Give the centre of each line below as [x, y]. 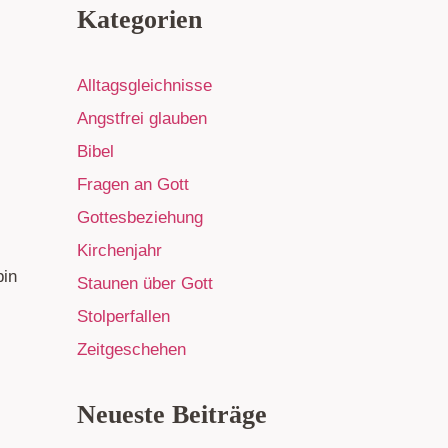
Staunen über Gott [145, 284]
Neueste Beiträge [172, 415]
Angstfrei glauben [142, 119]
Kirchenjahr [119, 251]
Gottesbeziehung [140, 218]
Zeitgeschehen [131, 350]
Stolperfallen [123, 317]
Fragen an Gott [133, 185]
